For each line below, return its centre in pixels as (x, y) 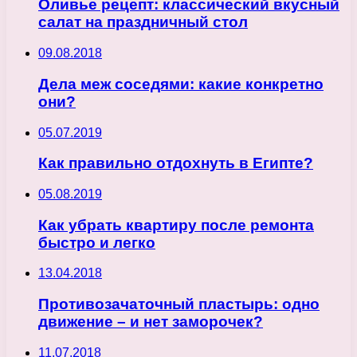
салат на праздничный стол (143, 22)
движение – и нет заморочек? (151, 322)
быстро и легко (97, 242)
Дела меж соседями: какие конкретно (181, 84)
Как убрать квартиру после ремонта (176, 225)
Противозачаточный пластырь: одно (179, 304)
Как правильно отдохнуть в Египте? (176, 163)
